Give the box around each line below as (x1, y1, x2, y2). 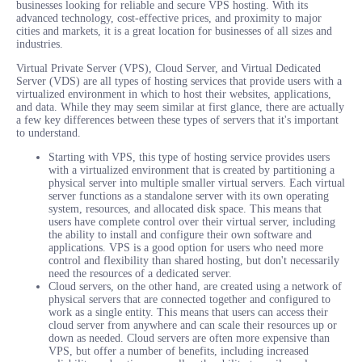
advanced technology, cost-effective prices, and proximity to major (16, 11, 322, 24)
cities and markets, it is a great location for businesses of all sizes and (16, 24, 332, 37)
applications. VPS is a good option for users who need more (48, 241, 323, 254)
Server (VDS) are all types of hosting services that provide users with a (16, 74, 342, 87)
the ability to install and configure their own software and (48, 228, 312, 241)
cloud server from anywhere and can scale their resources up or (48, 318, 337, 331)
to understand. (16, 126, 81, 139)
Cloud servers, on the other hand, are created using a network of (48, 280, 342, 293)
